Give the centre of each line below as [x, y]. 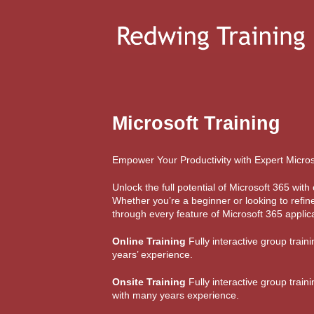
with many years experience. [176, 295]
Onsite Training [149, 282]
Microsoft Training [196, 123]
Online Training [149, 241]
